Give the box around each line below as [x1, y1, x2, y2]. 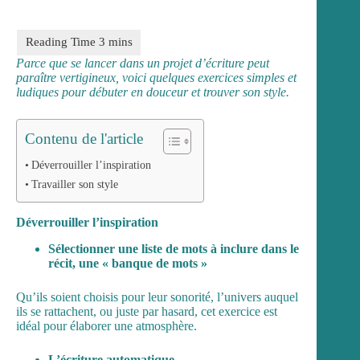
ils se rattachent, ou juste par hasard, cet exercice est [16, 304, 277, 318]
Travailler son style [31, 177, 118, 190]
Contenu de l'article [25, 129, 143, 147]
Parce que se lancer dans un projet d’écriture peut [16, 55, 269, 70]
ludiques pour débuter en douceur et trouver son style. [16, 84, 289, 99]
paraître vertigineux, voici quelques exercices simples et [16, 70, 297, 84]
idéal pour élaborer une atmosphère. [16, 318, 197, 333]
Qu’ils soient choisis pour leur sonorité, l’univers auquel [16, 289, 298, 304]
